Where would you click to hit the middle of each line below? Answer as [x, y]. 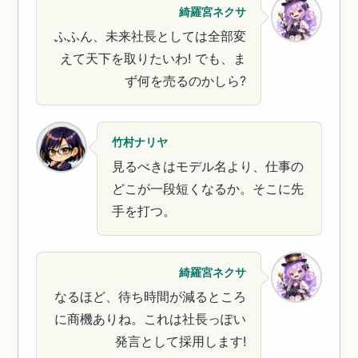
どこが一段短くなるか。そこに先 [208, 188]
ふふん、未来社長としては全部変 [150, 36]
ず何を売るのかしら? [185, 80]
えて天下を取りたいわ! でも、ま [153, 58]
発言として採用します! [180, 341]
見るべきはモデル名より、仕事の [208, 166]
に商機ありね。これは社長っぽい [150, 318]
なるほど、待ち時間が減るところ [150, 296]
